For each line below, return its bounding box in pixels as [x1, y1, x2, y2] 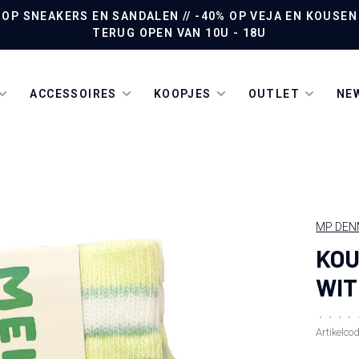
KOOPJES [153, 87, 212, 100]
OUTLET [248, 87, 301, 100]
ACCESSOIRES [30, 87, 117, 100]
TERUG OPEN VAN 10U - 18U [92, 26, 267, 39]
